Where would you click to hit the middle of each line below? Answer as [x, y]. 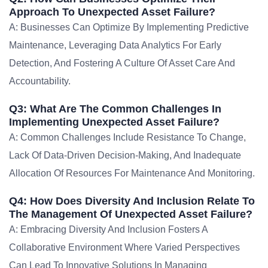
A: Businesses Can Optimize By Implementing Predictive [129, 27]
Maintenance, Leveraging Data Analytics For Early [115, 45]
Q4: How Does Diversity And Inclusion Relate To [132, 201]
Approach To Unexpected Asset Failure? [112, 12]
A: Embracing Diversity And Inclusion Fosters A [108, 229]
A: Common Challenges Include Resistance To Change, [127, 137]
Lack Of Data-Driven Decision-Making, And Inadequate [125, 155]
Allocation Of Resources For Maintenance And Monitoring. [132, 173]
